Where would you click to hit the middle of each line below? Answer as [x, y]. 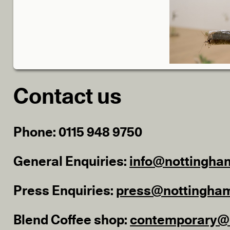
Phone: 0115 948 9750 [78, 133]
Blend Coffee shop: [72, 221]
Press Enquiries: [65, 191]
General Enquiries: [72, 162]
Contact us [68, 98]
